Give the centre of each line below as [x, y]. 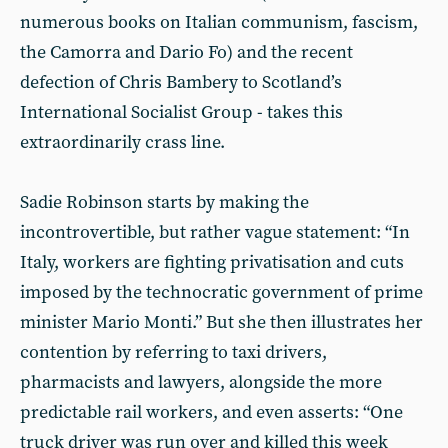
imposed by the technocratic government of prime [221, 292]
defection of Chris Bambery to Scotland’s [181, 82]
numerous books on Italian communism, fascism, [219, 22]
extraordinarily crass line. [122, 142]
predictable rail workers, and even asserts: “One [211, 412]
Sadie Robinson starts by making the [164, 202]
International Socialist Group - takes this [181, 112]
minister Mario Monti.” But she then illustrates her [221, 322]
